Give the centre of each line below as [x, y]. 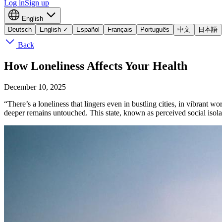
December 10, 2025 [35, 87]
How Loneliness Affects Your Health [96, 66]
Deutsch [20, 29]
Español [88, 29]
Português [155, 29]
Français [120, 29]
